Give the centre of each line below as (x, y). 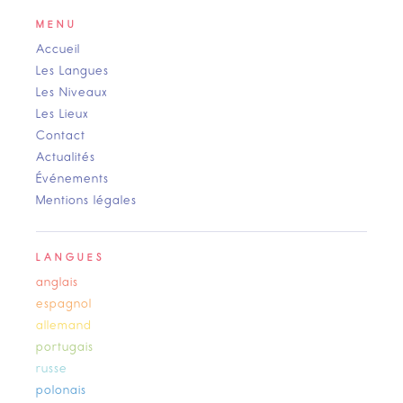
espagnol (64, 304)
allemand (64, 326)
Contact (61, 136)
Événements (72, 179)
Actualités (66, 157)
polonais (61, 390)
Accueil (58, 49)
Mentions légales (86, 201)
